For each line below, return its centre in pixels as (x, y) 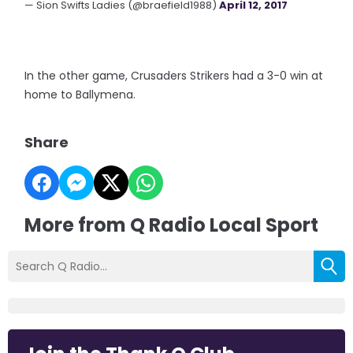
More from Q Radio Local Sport (172, 225)
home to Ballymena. (80, 95)
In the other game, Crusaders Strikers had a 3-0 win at (174, 76)
